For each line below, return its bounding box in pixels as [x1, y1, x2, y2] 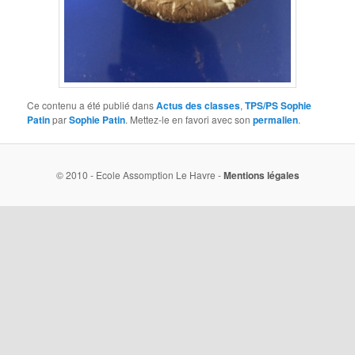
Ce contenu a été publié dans [27, 97, 157, 112]
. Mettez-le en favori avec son [125, 112, 254, 126]
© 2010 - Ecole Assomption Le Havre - [55, 168, 223, 182]
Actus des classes [156, 97, 241, 113]
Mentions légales [223, 168, 300, 183]
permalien [253, 112, 299, 127]
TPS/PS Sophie [245, 97, 312, 113]
